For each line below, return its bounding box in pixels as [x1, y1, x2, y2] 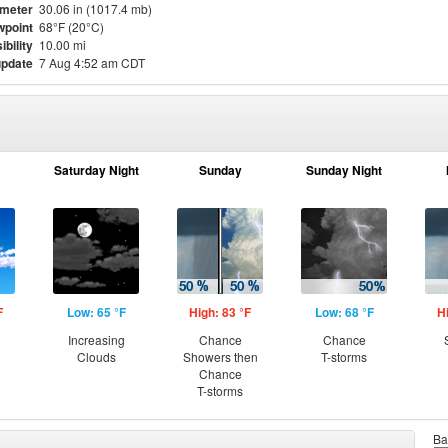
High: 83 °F [189, 303, 251, 321]
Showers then [182, 348, 258, 365]
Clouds [76, 348, 116, 365]
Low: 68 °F [314, 303, 374, 321]
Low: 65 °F [66, 303, 126, 321]
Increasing [67, 331, 125, 348]
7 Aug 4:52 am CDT [39, 54, 145, 71]
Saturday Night [53, 161, 139, 179]
